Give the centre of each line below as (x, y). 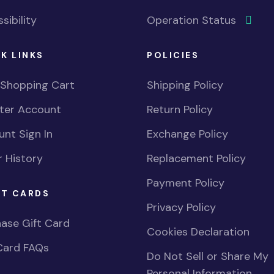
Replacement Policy (196, 159)
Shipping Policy (185, 85)
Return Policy (180, 110)
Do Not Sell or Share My (208, 257)
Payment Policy (186, 183)
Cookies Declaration (198, 232)
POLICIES (173, 55)
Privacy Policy (181, 208)
